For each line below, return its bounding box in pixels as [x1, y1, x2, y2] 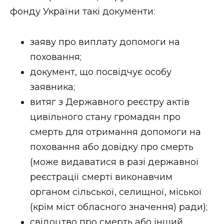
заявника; [30, 81, 75, 92]
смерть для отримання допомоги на [30, 126, 201, 137]
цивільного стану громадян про [30, 111, 180, 122]
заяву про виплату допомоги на [30, 36, 180, 47]
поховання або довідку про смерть [30, 141, 193, 152]
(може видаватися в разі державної [30, 156, 199, 167]
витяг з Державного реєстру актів [30, 96, 189, 107]
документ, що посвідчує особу [30, 66, 171, 77]
